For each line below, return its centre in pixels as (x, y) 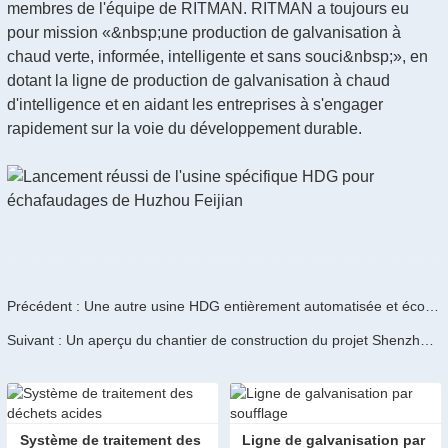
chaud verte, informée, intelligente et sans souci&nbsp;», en (217, 56)
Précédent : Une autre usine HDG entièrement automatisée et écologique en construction (432, 306)
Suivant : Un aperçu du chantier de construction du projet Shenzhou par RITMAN (427, 340)
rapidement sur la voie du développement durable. (184, 128)
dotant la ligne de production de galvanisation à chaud (198, 80)
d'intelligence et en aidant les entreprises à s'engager (195, 104)
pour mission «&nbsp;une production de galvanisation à (204, 32)
